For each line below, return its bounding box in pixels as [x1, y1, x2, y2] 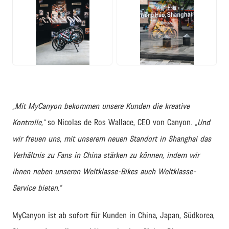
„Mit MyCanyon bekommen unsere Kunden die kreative [12, 101, 190, 110]
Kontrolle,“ [12, 118, 45, 127]
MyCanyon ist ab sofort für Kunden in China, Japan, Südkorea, [12, 211, 215, 220]
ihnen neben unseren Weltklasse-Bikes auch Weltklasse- [12, 167, 196, 176]
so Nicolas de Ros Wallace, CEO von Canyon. [45, 118, 195, 127]
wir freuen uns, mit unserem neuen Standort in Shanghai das [12, 134, 211, 143]
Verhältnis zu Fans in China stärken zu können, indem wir [12, 150, 199, 159]
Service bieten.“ [12, 183, 61, 192]
